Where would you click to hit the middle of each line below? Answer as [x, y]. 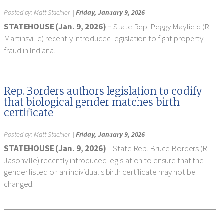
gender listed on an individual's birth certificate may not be [100, 172]
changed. [19, 184]
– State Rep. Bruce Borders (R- [158, 148]
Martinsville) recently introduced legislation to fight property [104, 38]
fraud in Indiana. [29, 50]
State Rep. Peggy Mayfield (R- [162, 27]
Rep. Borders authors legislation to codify [103, 91]
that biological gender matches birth [92, 102]
